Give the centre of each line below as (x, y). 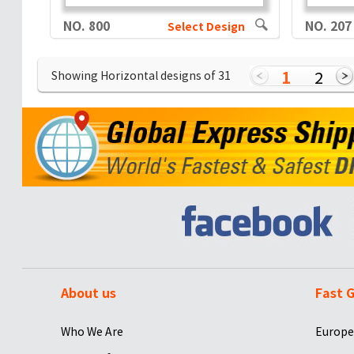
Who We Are (92, 331)
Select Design (206, 27)
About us (88, 293)
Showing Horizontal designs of (134, 76)
